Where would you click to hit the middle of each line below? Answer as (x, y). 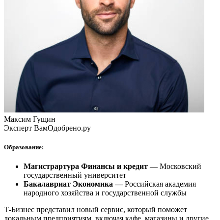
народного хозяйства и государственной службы (105, 193)
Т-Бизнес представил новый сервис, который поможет (96, 210)
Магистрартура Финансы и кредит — (92, 166)
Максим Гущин (30, 119)
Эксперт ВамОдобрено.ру (47, 128)
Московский (180, 166)
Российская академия (159, 184)
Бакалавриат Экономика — (73, 184)
